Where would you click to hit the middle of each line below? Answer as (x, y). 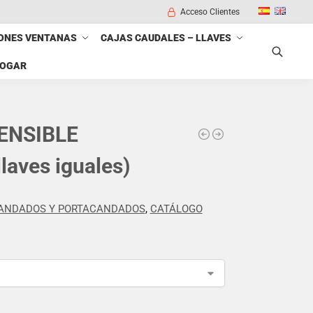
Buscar (50, 71)
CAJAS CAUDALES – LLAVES (166, 38)
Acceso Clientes (210, 12)
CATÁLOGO (176, 209)
